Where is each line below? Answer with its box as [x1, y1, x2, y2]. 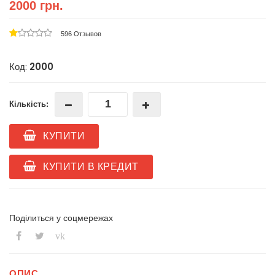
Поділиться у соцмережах [9, 213, 113, 223]
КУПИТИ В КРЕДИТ [40, 161, 139, 172]
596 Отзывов [61, 30, 101, 38]
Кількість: [9, 99, 48, 109]
